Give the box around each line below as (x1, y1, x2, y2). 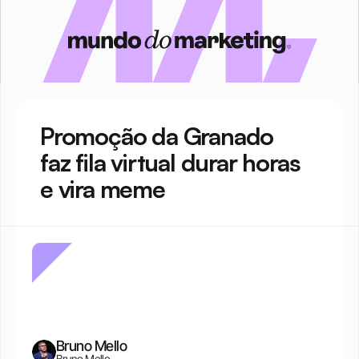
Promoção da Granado (40, 121, 274, 151)
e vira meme (40, 174, 165, 204)
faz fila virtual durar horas (40, 147, 301, 177)
